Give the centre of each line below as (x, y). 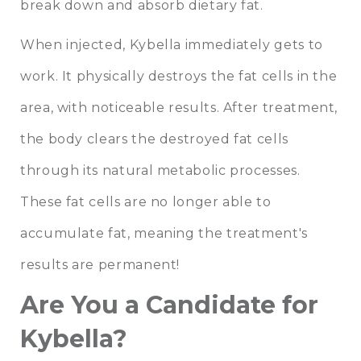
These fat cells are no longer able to (146, 202)
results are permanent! (100, 265)
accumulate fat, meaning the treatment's (164, 234)
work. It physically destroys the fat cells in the (179, 77)
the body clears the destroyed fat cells (154, 139)
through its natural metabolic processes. (160, 171)
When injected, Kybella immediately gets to (172, 45)
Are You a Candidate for (169, 305)
